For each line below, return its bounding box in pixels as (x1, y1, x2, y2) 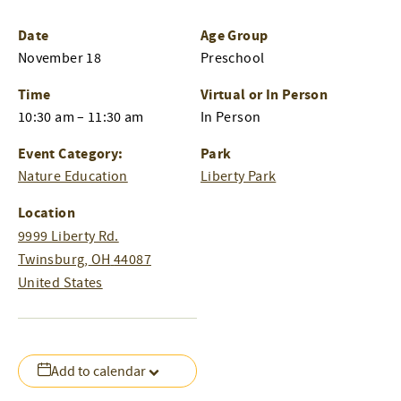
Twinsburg (18, 251, 85, 269)
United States (18, 274, 103, 293)
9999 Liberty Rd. (18, 227, 119, 246)
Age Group (200, 26, 269, 47)
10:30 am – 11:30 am (18, 108, 144, 127)
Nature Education (18, 167, 128, 186)
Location (18, 203, 75, 224)
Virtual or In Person (200, 85, 328, 106)
